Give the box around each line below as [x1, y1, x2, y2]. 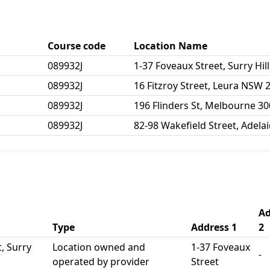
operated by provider [52, 255, 149, 268]
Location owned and [52, 240, 145, 254]
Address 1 [191, 221, 237, 234]
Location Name [134, 39, 207, 52]
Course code [48, 39, 105, 52]
